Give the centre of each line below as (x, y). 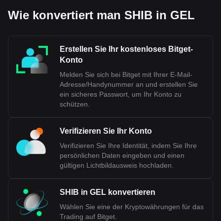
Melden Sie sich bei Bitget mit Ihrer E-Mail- (126, 74)
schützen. (75, 104)
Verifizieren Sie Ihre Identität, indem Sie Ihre (128, 146)
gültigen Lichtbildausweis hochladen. (117, 165)
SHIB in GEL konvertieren (108, 192)
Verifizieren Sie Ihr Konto (106, 131)
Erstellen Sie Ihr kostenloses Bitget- (126, 49)
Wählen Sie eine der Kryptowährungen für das (132, 207)
